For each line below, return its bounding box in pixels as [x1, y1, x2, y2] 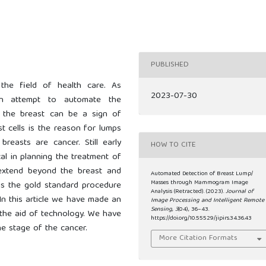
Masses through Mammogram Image [151, 178, 249, 189]
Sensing [151, 204, 173, 216]
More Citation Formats [159, 231, 238, 245]
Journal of [226, 186, 254, 198]
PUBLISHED [151, 58, 189, 72]
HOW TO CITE [151, 138, 197, 152]
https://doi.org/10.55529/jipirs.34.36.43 [151, 213, 252, 224]
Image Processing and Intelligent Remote [151, 195, 265, 207]
